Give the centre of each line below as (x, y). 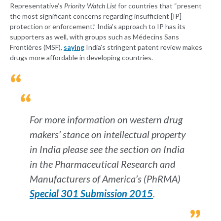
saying (74, 47)
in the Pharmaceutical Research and (103, 164)
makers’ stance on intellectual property (108, 134)
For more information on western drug (106, 120)
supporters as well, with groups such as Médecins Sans (94, 37)
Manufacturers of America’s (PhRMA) (105, 179)
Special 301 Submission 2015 (91, 194)
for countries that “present (159, 6)
